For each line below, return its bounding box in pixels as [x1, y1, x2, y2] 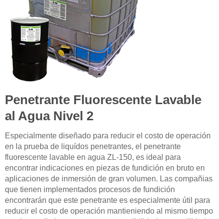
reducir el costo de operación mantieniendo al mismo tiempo [5, 206, 213, 215]
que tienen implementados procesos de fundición [5, 185, 175, 194]
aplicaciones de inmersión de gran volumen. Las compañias [5, 174, 213, 183]
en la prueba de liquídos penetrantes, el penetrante [5, 142, 181, 151]
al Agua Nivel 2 [5, 108, 93, 123]
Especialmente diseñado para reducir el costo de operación [5, 131, 211, 140]
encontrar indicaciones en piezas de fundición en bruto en [5, 163, 205, 172]
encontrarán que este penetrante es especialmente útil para [5, 196, 210, 204]
